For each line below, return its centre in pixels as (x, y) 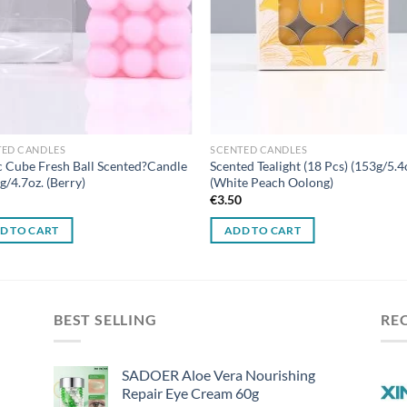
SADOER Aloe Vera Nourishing (218, 375)
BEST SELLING (105, 319)
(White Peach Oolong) (272, 182)
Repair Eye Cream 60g (190, 393)
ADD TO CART (263, 230)
